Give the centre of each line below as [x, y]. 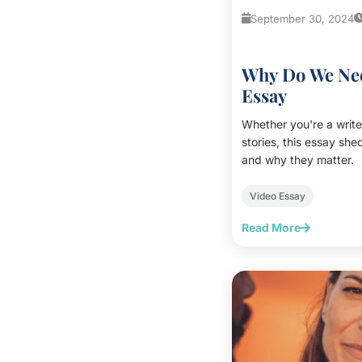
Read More [271, 227]
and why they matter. [298, 159]
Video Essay [278, 196]
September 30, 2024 [302, 18]
